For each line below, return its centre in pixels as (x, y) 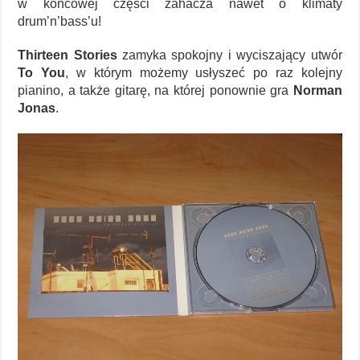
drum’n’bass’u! (60, 21)
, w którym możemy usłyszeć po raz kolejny (204, 72)
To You (42, 72)
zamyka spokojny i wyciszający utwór (229, 55)
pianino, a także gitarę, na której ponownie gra (155, 90)
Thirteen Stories (67, 55)
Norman (317, 90)
